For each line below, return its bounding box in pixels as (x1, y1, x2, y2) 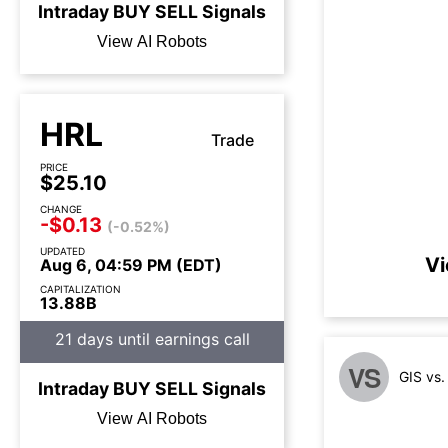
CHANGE (40, 203, 82, 215)
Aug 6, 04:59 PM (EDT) (40, 255, 222, 275)
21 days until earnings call (54, 329, 250, 349)
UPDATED (40, 245, 85, 257)
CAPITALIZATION (40, 283, 121, 295)
